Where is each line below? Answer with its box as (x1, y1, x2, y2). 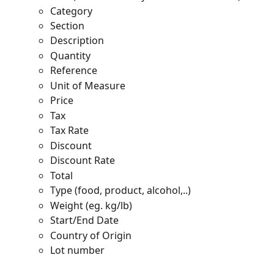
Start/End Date (50, 213, 119, 228)
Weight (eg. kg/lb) (50, 198, 132, 212)
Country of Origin (50, 228, 136, 242)
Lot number (50, 243, 105, 257)
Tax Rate (50, 124, 89, 138)
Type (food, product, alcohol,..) (50, 183, 191, 198)
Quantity (50, 48, 91, 62)
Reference (50, 64, 97, 78)
